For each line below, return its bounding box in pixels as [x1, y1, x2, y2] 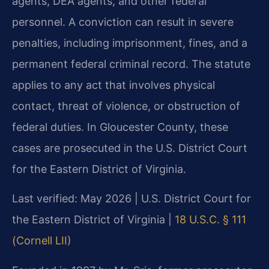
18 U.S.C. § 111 [175, 213, 246, 226]
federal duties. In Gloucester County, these [12, 120, 228, 133]
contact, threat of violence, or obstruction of [12, 99, 240, 112]
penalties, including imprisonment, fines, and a [12, 36, 247, 49]
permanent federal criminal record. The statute [12, 57, 250, 70]
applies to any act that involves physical [12, 78, 215, 91]
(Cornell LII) [12, 234, 71, 247]
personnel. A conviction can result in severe [12, 15, 234, 28]
